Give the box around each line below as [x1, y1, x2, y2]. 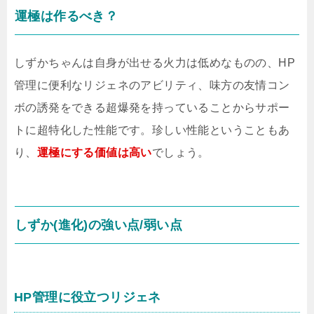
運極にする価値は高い [36, 146, 152, 158]
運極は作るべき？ [15, 9, 118, 23]
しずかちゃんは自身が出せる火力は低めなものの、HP [14, 57, 295, 69]
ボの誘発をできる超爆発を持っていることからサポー [14, 102, 290, 114]
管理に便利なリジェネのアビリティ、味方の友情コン [14, 79, 290, 91]
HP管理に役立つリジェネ [14, 290, 161, 304]
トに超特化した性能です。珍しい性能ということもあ [14, 124, 290, 136]
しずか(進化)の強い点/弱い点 [15, 218, 182, 232]
